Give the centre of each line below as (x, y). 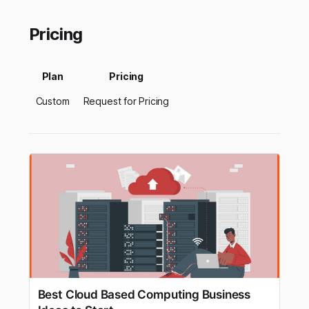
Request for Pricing (126, 101)
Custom (52, 101)
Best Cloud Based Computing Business (144, 294)
